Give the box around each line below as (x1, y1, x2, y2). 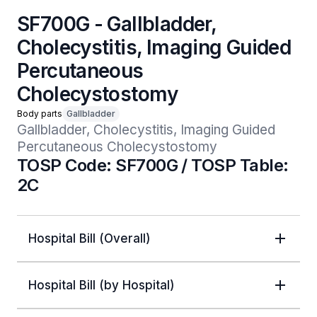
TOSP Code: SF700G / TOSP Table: (17, 155, 289, 175)
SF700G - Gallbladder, (17, 12, 217, 36)
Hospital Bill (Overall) (28, 231, 151, 246)
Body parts (17, 108, 62, 119)
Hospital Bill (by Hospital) (28, 278, 175, 292)
